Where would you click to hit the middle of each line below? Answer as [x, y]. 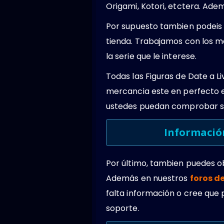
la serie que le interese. [151, 56]
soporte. [123, 208]
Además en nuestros [148, 178]
